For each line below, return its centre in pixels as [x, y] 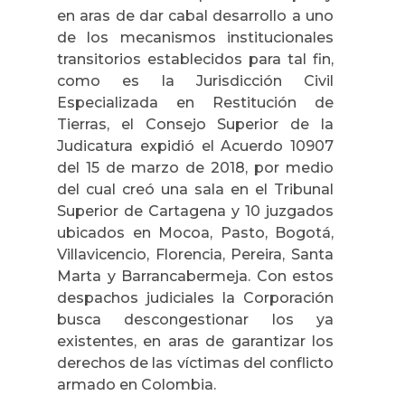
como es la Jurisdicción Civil [195, 80]
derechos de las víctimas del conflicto [195, 363]
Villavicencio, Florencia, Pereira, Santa [195, 254]
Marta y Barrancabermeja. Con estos [195, 276]
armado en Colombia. [137, 384]
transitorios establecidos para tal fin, [195, 59]
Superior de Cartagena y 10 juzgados [195, 211]
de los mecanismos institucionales [195, 37]
